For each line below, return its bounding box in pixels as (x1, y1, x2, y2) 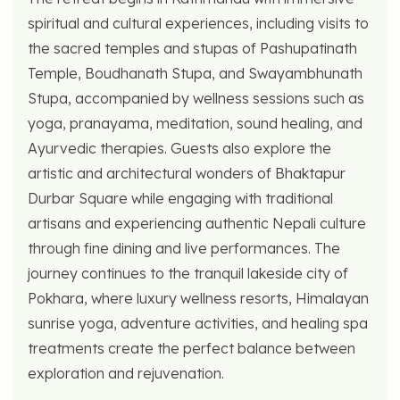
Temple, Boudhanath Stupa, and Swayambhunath (28, 63, 362, 82)
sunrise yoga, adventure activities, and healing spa (28, 313, 368, 332)
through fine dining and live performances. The (28, 238, 340, 257)
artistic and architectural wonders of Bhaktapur (28, 163, 346, 182)
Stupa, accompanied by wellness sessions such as (28, 88, 364, 107)
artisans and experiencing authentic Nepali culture (28, 213, 366, 232)
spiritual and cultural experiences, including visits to (28, 13, 369, 32)
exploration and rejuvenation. (28, 363, 224, 382)
